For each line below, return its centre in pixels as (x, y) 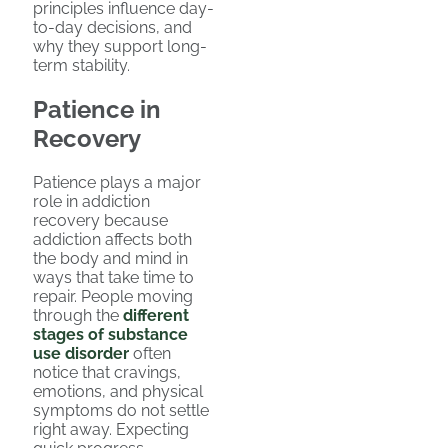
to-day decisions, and (112, 27)
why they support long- (120, 46)
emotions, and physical (118, 391)
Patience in (97, 109)
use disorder (81, 353)
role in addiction (91, 201)
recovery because (100, 220)
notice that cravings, (107, 372)
